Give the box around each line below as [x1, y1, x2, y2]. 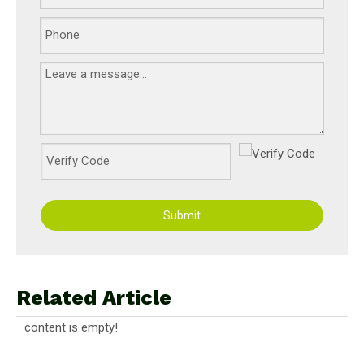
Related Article [16, 285, 171, 310]
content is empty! [24, 319, 118, 335]
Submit [163, 208, 201, 222]
